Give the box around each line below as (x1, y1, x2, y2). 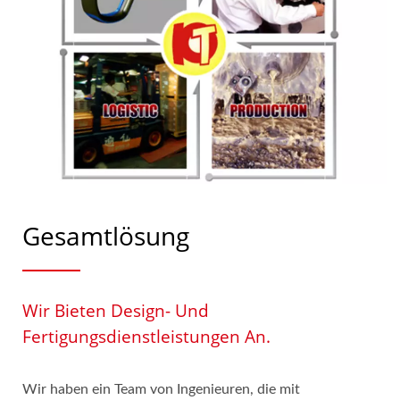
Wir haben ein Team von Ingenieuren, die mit (22, 381, 300, 396)
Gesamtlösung (22, 218, 189, 253)
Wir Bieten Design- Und (22, 298, 209, 322)
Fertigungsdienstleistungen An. (22, 324, 271, 348)
